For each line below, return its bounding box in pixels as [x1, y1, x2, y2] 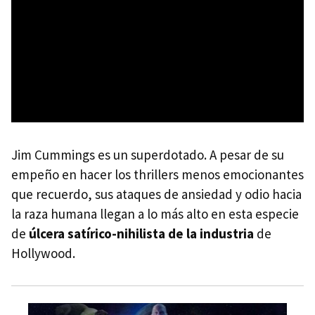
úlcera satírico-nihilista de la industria [29, 224, 254, 242]
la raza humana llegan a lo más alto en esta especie [11, 205, 299, 222]
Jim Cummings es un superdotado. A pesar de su [11, 146, 284, 163]
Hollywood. [11, 244, 75, 262]
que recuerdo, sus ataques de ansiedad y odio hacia [11, 185, 302, 202]
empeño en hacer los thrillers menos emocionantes [11, 165, 304, 183]
